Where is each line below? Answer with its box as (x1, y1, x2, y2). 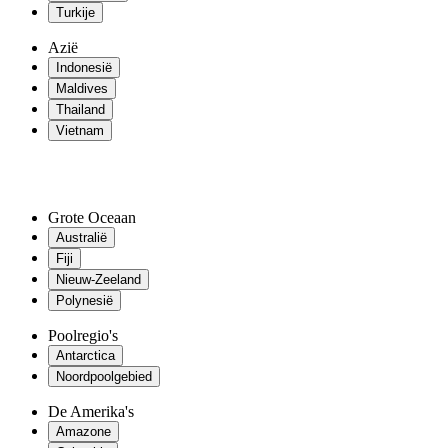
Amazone (56, 424, 111, 439)
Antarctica (56, 348, 115, 363)
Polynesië (56, 293, 113, 308)
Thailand (56, 102, 105, 117)
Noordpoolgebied (56, 369, 152, 384)
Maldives (56, 81, 108, 96)
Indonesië (56, 60, 112, 75)
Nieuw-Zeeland (56, 272, 141, 287)
